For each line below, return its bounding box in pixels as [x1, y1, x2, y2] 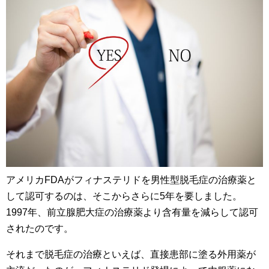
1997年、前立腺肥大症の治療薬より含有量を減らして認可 [6, 207, 258, 217]
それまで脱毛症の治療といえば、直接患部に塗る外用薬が [6, 249, 256, 259]
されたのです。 [6, 223, 73, 234]
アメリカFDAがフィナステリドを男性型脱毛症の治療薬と [6, 174, 256, 185]
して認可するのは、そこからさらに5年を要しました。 [6, 190, 242, 201]
